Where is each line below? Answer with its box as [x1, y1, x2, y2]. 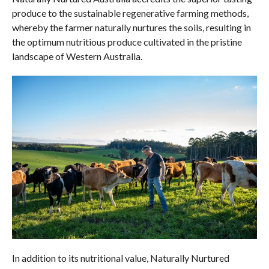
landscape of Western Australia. [11, 50, 142, 62]
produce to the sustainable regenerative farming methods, [11, 7, 249, 19]
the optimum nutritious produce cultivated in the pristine [11, 35, 242, 47]
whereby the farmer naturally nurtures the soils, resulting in [11, 21, 251, 33]
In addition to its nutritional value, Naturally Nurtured [11, 252, 229, 264]
